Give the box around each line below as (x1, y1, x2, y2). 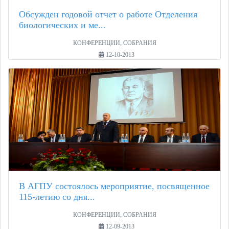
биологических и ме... (19, 20, 106, 31)
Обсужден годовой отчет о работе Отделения (19, 9, 197, 20)
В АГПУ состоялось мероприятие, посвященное (19, 181, 210, 192)
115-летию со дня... (19, 192, 95, 202)
